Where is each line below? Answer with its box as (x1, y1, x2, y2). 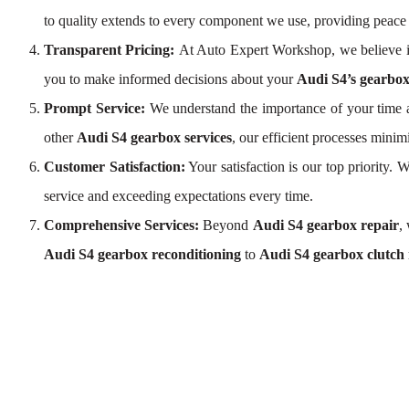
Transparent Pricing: (44, 42, 179, 58)
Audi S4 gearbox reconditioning (44, 246, 241, 262)
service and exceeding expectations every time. (44, 188, 313, 204)
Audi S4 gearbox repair (252, 217, 400, 233)
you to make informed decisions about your (44, 71, 297, 87)
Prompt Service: (44, 100, 145, 116)
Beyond (199, 217, 253, 233)
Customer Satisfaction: (44, 159, 185, 174)
